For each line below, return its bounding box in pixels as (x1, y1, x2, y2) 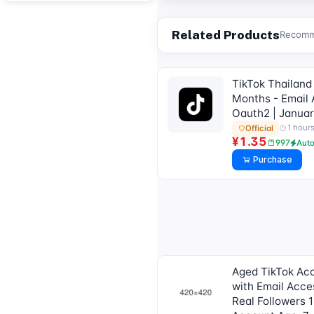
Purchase (251, 154, 292, 165)
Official (245, 123, 273, 133)
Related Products (172, 27, 280, 42)
